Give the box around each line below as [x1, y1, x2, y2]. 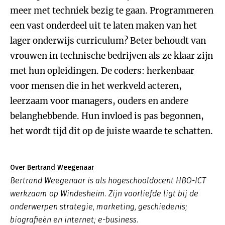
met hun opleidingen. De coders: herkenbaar [10, 65, 194, 76]
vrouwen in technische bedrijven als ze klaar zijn [10, 50, 213, 61]
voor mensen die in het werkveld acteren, [10, 80, 182, 91]
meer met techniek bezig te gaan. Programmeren [10, 5, 213, 16]
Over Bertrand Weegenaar [10, 163, 94, 172]
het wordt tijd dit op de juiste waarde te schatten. [10, 126, 213, 137]
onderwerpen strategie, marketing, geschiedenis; [10, 202, 187, 211]
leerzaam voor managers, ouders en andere [10, 95, 188, 106]
